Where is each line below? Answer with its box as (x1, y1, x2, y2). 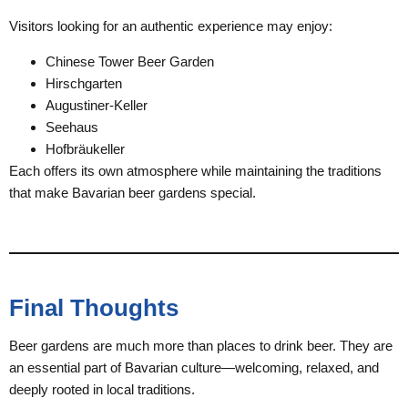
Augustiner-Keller (46, 97, 148, 113)
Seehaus (46, 119, 98, 135)
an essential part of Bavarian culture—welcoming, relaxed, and (9, 360, 379, 375)
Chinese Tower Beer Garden (46, 54, 214, 69)
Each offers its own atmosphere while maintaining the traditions (9, 163, 382, 178)
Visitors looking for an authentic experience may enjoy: (9, 18, 332, 34)
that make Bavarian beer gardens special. (9, 185, 256, 200)
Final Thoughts (9, 294, 178, 321)
